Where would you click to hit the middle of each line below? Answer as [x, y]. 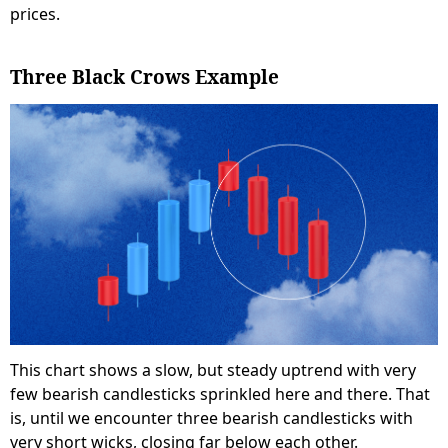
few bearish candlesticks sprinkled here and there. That [220, 393]
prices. [35, 14]
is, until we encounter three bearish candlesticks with [211, 417]
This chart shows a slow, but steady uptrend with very [213, 369]
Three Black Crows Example [144, 77]
